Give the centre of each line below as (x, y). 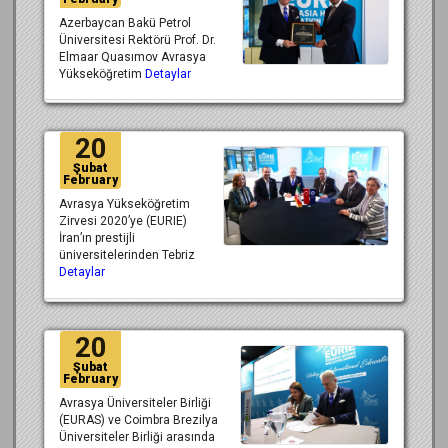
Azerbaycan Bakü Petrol (125, 22)
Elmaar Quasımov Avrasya (132, 56)
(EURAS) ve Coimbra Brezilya (138, 419)
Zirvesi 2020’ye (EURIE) (123, 221)
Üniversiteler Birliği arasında (137, 436)
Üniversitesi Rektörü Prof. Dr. (137, 39)
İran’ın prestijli (97, 238)
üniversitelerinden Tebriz (127, 255)
